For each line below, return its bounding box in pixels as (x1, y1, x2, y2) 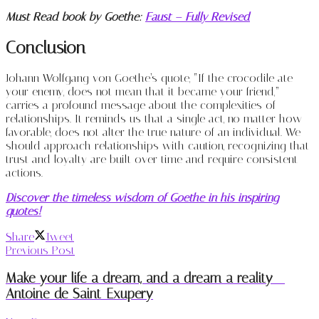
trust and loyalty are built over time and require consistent (6, 152, 298, 167)
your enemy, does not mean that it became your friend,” (6, 85, 279, 99)
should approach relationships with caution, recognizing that (6, 139, 309, 153)
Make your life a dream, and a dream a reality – (6, 271, 285, 287)
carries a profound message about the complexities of (6, 98, 276, 113)
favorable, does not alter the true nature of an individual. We (6, 125, 300, 140)
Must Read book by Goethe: (6, 9, 145, 23)
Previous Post (6, 244, 75, 258)
